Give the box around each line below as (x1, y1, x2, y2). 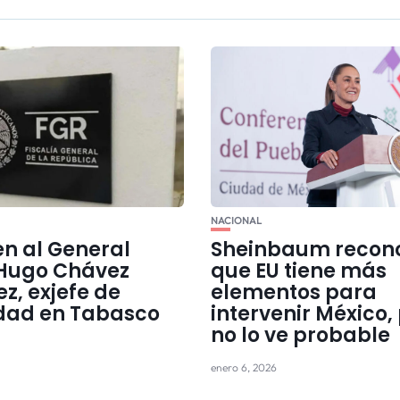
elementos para (210, 279, 377, 307)
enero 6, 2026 (210, 361, 277, 375)
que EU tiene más (210, 257, 387, 286)
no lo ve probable (210, 321, 390, 350)
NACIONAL (210, 214, 262, 228)
